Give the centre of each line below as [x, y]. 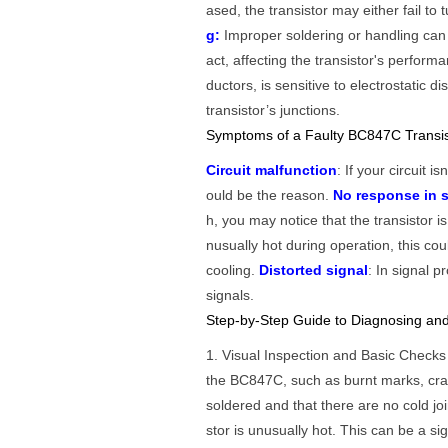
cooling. [233, 270]
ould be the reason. [270, 195]
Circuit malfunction [272, 170]
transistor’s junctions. [273, 110]
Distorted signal [314, 270]
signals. [230, 295]
